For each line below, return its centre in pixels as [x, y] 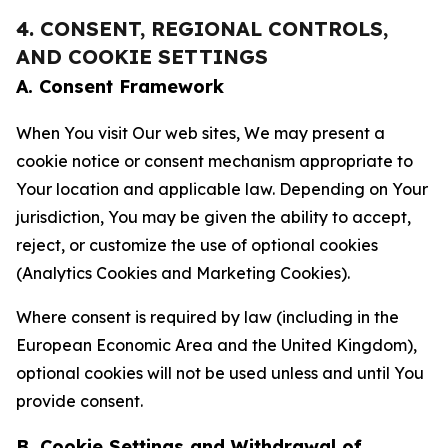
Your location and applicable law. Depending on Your [222, 189]
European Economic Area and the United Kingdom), [216, 345]
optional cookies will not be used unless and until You [220, 373]
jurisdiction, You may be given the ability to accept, [213, 217]
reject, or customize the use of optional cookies [197, 245]
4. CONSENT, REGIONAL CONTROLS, [202, 28]
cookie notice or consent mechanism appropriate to [214, 161]
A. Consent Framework [120, 86]
